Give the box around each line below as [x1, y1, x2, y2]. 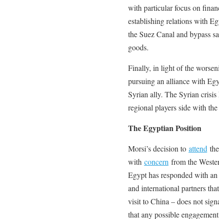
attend [188, 143, 207, 153]
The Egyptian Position [128, 122, 201, 133]
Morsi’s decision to [128, 143, 189, 153]
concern [144, 156, 169, 167]
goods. [128, 42, 149, 52]
